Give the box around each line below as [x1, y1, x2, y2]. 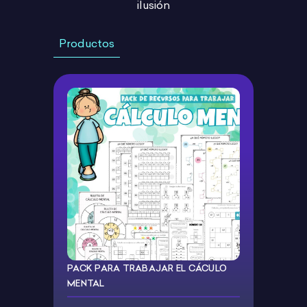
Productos [59, 36, 114, 51]
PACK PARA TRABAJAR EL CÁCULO [67, 262, 227, 274]
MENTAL [67, 278, 105, 289]
